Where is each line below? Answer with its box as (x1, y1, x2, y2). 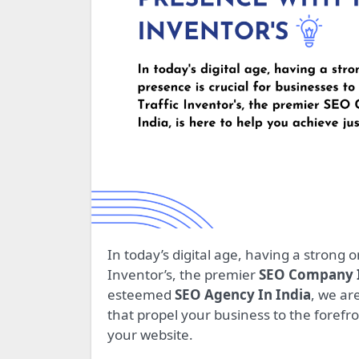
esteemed (107, 285, 175, 305)
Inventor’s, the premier (107, 265, 259, 284)
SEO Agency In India (175, 285, 311, 305)
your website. (107, 325, 193, 345)
